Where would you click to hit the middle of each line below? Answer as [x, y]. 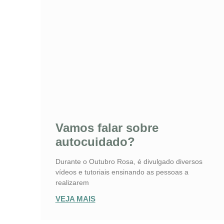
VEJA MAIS [75, 198]
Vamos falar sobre [107, 127]
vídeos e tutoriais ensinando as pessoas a [122, 172]
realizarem [72, 182]
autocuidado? [95, 141]
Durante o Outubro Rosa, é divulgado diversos [129, 161]
